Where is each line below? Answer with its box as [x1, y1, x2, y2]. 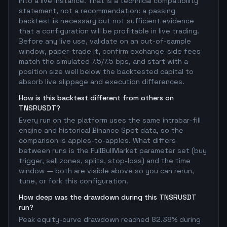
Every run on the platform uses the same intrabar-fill [19, 116, 201, 125]
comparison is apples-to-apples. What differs [19, 136, 176, 145]
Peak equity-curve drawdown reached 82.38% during [19, 215, 201, 224]
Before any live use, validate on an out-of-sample [19, 36, 191, 46]
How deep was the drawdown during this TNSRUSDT [19, 193, 197, 202]
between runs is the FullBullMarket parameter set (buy [19, 146, 207, 155]
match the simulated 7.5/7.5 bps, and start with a [19, 57, 188, 66]
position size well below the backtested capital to [19, 67, 194, 76]
